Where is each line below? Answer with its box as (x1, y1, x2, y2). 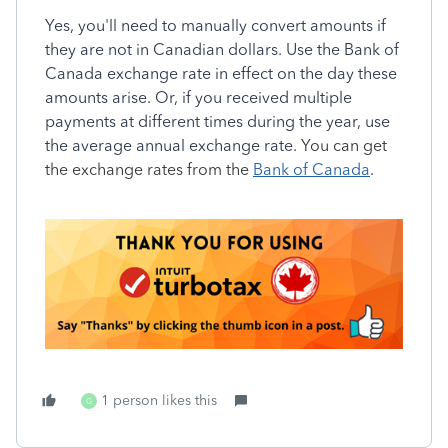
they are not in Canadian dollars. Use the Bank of (45, 40, 399, 60)
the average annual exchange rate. (45, 136, 297, 156)
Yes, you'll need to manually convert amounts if (45, 16, 386, 36)
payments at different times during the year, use (45, 112, 390, 132)
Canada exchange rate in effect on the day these (45, 64, 397, 84)
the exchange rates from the (45, 160, 253, 180)
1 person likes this (101, 392, 217, 410)
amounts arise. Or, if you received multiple (45, 88, 352, 108)
